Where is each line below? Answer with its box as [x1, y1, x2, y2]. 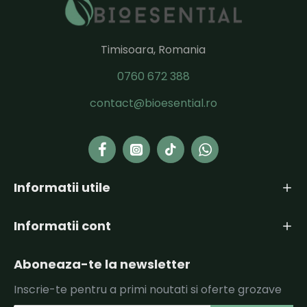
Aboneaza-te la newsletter [14, 255, 191, 273]
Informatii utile [14, 178, 110, 196]
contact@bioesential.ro [89, 95, 217, 111]
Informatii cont [14, 217, 111, 234]
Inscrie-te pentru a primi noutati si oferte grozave [14, 281, 282, 297]
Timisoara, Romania [101, 41, 206, 58]
